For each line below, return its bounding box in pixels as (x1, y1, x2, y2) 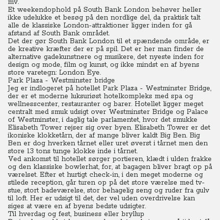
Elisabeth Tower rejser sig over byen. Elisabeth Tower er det (8, 123, 210, 132)
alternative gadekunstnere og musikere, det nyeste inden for (8, 53, 204, 61)
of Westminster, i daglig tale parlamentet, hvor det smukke (8, 115, 197, 124)
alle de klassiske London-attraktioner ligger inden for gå (8, 21, 192, 30)
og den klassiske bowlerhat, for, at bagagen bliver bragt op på (8, 163, 212, 171)
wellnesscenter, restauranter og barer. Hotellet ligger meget (8, 100, 203, 109)
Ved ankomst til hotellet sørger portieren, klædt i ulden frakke (8, 155, 212, 164)
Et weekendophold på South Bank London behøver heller (8, 5, 201, 14)
